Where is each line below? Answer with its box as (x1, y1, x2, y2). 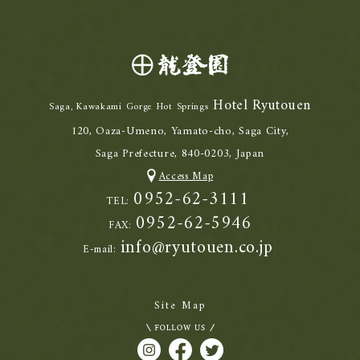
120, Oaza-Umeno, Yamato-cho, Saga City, (70, 121, 290, 142)
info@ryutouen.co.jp (120, 232, 274, 264)
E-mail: (82, 240, 117, 260)
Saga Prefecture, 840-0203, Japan (95, 144, 265, 165)
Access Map (158, 167, 214, 186)
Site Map (154, 297, 206, 316)
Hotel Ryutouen (208, 93, 311, 119)
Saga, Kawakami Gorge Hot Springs (49, 99, 209, 117)
